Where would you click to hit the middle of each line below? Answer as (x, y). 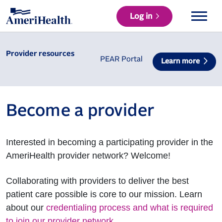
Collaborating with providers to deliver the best (97, 181)
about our (26, 208)
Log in (141, 16)
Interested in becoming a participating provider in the (110, 142)
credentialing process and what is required (130, 208)
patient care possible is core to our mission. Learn (104, 194)
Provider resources (40, 54)
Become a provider (80, 111)
